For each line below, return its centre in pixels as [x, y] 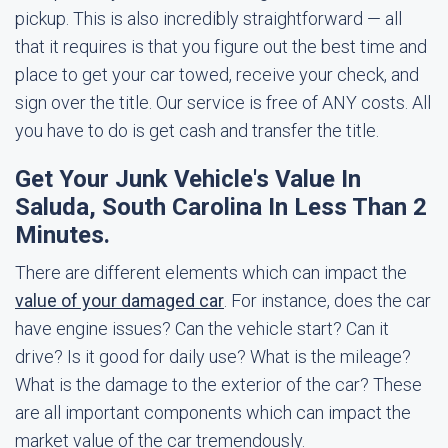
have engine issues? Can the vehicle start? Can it [202, 328]
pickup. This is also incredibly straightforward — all [208, 18]
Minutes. [62, 235]
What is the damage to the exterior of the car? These [218, 384]
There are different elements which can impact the [211, 272]
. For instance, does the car [327, 300]
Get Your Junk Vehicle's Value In [188, 179]
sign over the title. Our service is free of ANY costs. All [223, 102]
